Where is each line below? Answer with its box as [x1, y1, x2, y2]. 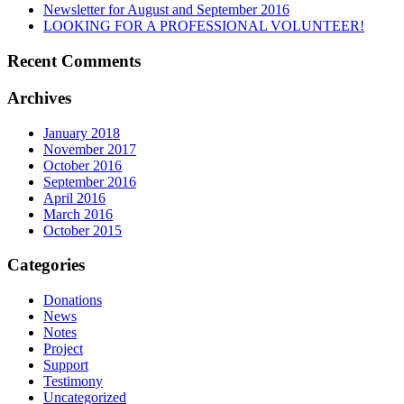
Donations [43, 291, 102, 308]
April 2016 [43, 189, 106, 206]
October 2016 [43, 157, 122, 173]
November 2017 [43, 141, 136, 157]
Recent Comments [7, 51, 141, 71]
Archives [7, 87, 71, 107]
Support [43, 356, 88, 372]
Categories [7, 255, 85, 275]
